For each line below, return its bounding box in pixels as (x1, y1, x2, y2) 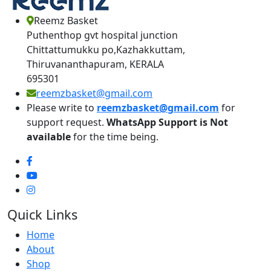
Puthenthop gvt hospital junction (27, 28, 178, 42)
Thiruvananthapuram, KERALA (27, 57, 164, 71)
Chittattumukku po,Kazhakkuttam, (27, 43, 185, 56)
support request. (27, 116, 104, 129)
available (27, 130, 71, 143)
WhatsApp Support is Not (104, 116, 228, 129)
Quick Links (7, 206, 77, 223)
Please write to (27, 101, 97, 114)
